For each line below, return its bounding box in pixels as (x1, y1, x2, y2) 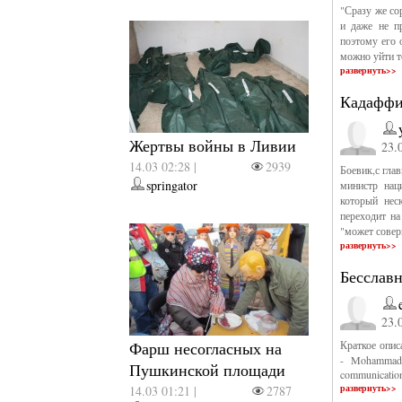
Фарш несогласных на (129, 337, 283, 359)
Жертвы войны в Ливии (129, 135, 297, 156)
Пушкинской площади (129, 359, 286, 380)
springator (146, 177, 198, 194)
